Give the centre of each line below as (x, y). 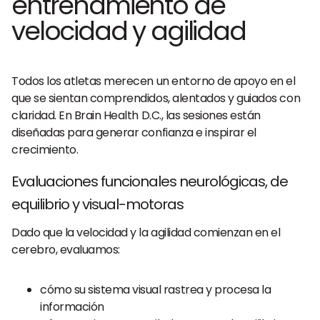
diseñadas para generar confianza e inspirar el (134, 132)
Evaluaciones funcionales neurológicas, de (150, 181)
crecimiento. (45, 150)
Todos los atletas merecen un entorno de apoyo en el (154, 81)
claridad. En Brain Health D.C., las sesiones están (136, 115)
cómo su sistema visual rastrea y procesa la (156, 290)
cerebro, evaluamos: (66, 250)
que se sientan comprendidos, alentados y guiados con (156, 98)
